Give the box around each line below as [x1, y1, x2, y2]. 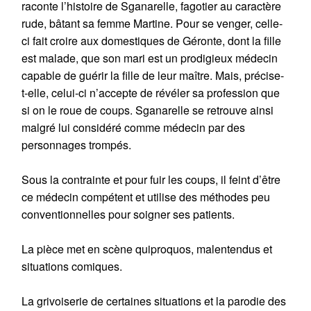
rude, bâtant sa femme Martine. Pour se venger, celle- [22, 15, 283, 32]
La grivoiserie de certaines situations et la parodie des [22, 293, 287, 310]
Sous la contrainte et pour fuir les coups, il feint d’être [22, 171, 281, 188]
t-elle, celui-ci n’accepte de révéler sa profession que [22, 85, 280, 101]
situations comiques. [22, 258, 123, 275]
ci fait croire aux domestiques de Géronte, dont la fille [22, 33, 282, 49]
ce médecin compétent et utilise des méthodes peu [22, 189, 271, 205]
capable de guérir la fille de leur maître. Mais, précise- [22, 67, 285, 84]
